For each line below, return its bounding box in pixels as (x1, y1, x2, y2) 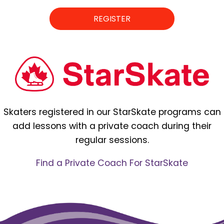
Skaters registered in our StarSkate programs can (3, 106, 221, 118)
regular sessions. (75, 134, 149, 146)
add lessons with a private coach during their (12, 120, 211, 132)
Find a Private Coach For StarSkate (36, 156, 188, 169)
